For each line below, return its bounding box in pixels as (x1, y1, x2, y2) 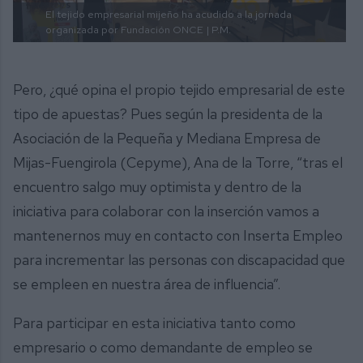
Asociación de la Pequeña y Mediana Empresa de (13, 128, 321, 147)
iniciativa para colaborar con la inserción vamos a (13, 201, 319, 220)
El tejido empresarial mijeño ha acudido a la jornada (45, 7, 292, 22)
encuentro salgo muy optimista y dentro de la (13, 177, 301, 196)
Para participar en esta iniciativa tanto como (13, 313, 296, 332)
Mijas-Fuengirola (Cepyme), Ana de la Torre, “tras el (13, 152, 343, 172)
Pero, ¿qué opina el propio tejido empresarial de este (13, 79, 345, 99)
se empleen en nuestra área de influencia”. (13, 274, 280, 293)
